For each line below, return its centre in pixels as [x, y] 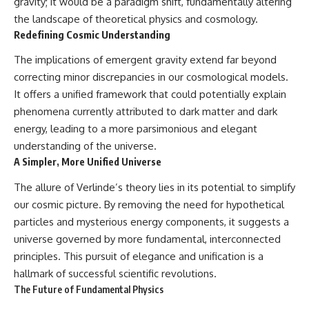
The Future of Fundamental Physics [89, 289]
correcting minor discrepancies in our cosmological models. [151, 77]
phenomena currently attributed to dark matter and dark [146, 112]
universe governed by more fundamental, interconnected [147, 239]
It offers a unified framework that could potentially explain [150, 94]
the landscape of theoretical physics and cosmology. [136, 19]
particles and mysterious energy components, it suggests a [151, 221]
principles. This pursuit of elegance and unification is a [139, 256]
